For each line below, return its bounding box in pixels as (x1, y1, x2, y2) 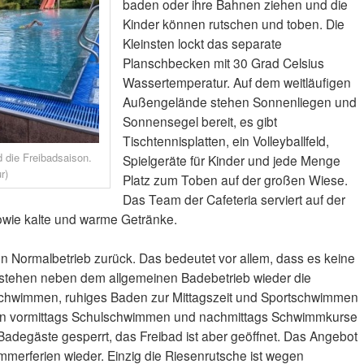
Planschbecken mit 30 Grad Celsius (122, 53, 324, 71)
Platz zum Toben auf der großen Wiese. (122, 170, 348, 188)
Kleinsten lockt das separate (122, 33, 282, 52)
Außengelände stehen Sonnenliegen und (122, 92, 357, 110)
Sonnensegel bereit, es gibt (122, 111, 277, 130)
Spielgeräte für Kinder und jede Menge (122, 150, 340, 169)
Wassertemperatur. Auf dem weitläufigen (122, 72, 351, 91)
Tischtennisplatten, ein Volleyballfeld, (122, 131, 329, 149)
